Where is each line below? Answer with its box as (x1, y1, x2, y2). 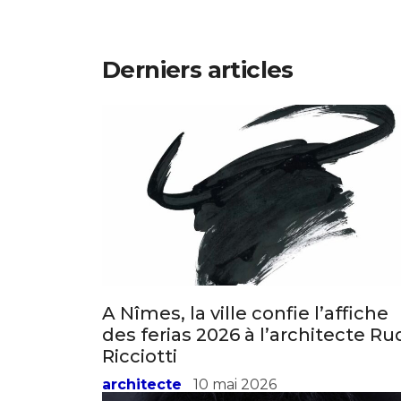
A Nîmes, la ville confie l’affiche (102, 302, 388, 324)
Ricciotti (102, 345, 177, 367)
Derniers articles (102, 55, 294, 84)
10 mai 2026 (193, 375, 277, 393)
